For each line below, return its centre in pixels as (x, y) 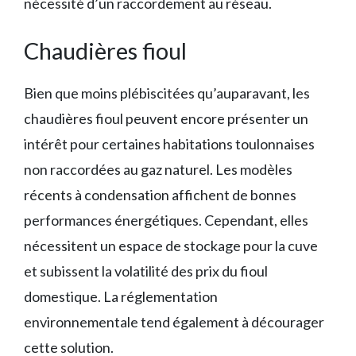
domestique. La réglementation (121, 297)
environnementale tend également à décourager (174, 322)
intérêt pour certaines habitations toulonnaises (169, 144)
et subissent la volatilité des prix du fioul (146, 271)
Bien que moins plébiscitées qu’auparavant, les (167, 93)
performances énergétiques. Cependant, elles (166, 221)
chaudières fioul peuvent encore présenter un (166, 119)
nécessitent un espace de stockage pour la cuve (171, 246)
